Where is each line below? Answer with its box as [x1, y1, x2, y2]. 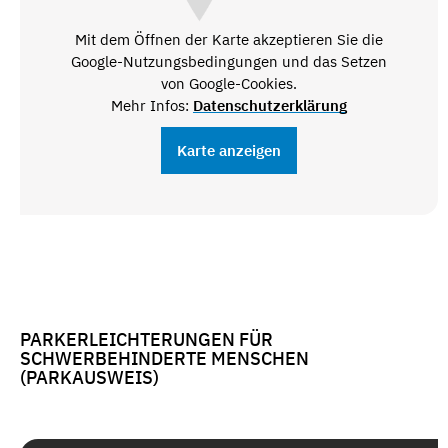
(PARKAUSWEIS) [20, 365, 159, 389]
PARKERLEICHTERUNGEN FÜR [20, 327, 273, 351]
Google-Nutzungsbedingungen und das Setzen [70, 52, 387, 72]
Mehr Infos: [110, 96, 193, 116]
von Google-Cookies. [160, 74, 297, 94]
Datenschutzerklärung [192, 96, 347, 116]
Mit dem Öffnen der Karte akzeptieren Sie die [74, 30, 383, 50]
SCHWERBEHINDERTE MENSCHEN [20, 346, 309, 370]
